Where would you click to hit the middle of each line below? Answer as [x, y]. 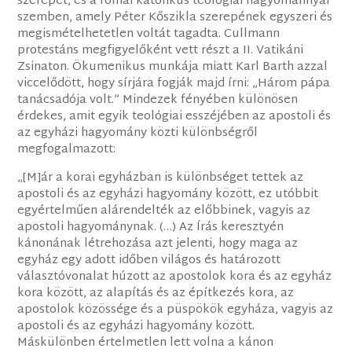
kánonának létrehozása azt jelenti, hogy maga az [158, 244]
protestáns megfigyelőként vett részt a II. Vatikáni [161, 50]
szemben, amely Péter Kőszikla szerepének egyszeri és [175, 17]
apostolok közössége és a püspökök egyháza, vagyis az [176, 310]
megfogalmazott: [67, 149]
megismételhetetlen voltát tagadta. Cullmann [149, 34]
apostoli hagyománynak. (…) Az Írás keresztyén [151, 227]
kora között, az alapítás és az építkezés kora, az [156, 293]
